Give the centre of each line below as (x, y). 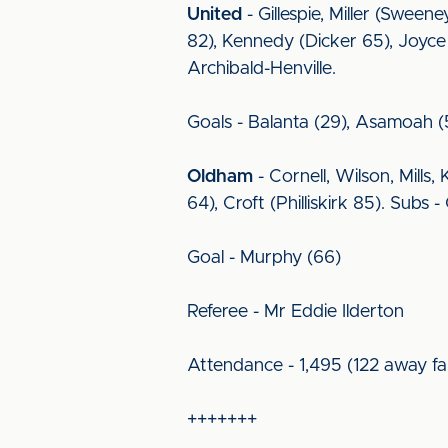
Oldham (220, 177)
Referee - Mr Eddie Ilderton (295, 312)
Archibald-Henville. (261, 69)
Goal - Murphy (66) (264, 258)
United (214, 15)
